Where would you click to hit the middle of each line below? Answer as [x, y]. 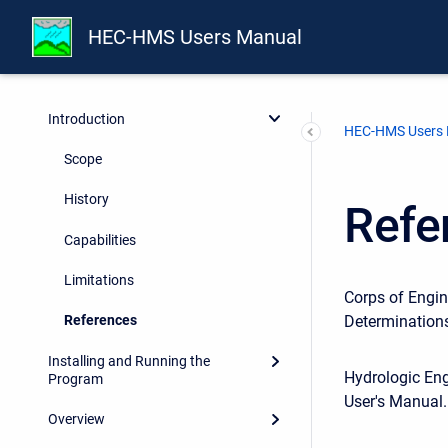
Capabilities [100, 239]
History [86, 199]
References [100, 320]
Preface [72, 78]
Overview [76, 419]
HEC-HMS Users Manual [195, 37]
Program [75, 378]
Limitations [99, 280]
